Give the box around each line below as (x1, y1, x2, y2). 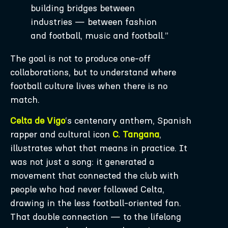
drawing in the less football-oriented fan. (10, 197, 181, 209)
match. (10, 94, 40, 105)
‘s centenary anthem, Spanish (65, 115, 191, 127)
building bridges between (31, 2, 135, 14)
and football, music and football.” (31, 30, 168, 41)
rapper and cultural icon (10, 129, 112, 140)
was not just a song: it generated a (10, 156, 154, 168)
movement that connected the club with (10, 170, 179, 182)
